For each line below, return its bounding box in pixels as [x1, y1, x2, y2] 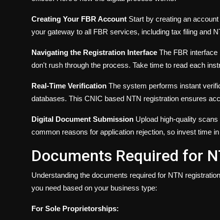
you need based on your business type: [31, 184, 157, 192]
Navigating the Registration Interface [31, 48, 157, 57]
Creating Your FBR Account [31, 15, 127, 24]
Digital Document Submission [31, 115, 134, 124]
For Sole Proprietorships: [31, 204, 119, 213]
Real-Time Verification [31, 82, 107, 90]
